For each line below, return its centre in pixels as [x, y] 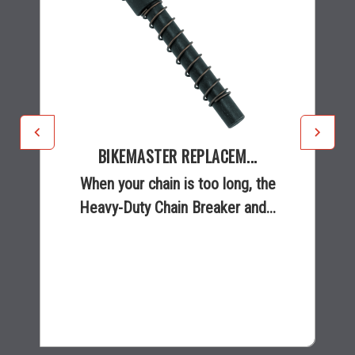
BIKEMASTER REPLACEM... [177, 156]
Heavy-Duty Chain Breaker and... [177, 207]
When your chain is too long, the [177, 183]
